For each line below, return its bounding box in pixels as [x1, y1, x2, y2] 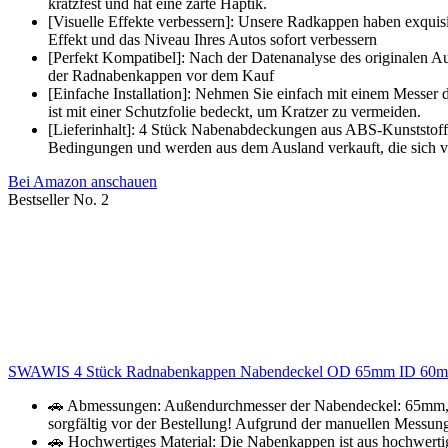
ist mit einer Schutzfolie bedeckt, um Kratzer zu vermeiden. [48, 103, 421, 121]
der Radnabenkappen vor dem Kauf [48, 67, 274, 85]
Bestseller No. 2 [8, 191, 109, 209]
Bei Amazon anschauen [8, 173, 157, 191]
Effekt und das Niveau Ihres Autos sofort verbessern [48, 31, 377, 49]
